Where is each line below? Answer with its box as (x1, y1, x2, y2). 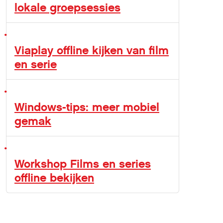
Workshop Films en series (14, 157, 151, 171)
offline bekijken (14, 171, 94, 185)
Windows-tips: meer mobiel (14, 100, 159, 114)
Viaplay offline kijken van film (14, 43, 169, 57)
